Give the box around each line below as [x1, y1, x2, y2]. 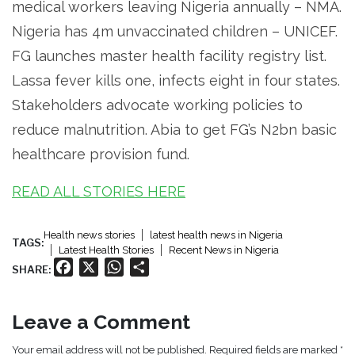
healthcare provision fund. [12, 146, 189, 163]
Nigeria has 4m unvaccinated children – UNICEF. [12, 23, 338, 40]
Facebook [73, 259, 132, 275]
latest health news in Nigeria [150, 229, 283, 242]
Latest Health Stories [59, 244, 154, 257]
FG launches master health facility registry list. [12, 48, 326, 65]
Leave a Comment [12, 310, 190, 334]
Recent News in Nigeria [169, 244, 279, 257]
